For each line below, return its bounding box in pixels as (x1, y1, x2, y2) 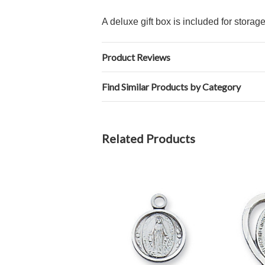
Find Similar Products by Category (102, 81, 241, 92)
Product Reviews (102, 51, 170, 63)
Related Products (102, 131, 195, 146)
